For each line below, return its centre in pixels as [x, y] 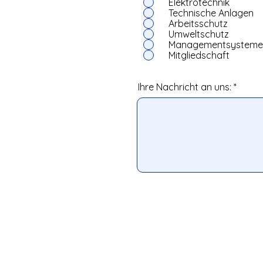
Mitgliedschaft [199, 55]
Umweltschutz [199, 34]
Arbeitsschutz [198, 23]
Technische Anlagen [211, 13]
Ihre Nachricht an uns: [186, 87]
